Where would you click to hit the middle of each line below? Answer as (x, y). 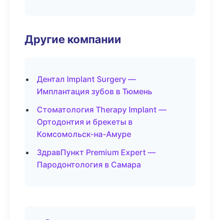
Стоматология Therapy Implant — (102, 110)
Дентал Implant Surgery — (86, 79)
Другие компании (73, 39)
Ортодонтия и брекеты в (85, 122)
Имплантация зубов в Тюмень (95, 91)
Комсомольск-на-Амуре (84, 134)
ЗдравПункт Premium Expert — (96, 152)
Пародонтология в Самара (89, 165)
